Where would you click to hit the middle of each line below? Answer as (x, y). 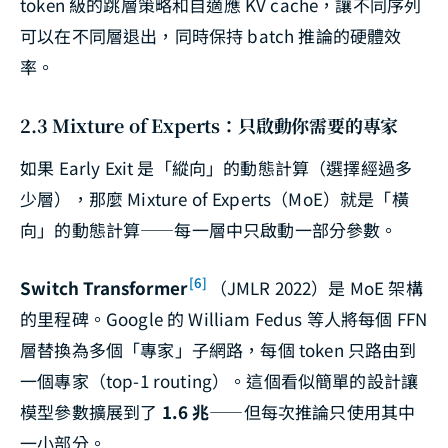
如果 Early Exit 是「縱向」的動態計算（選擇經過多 (216, 168)
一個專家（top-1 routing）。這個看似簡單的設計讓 (219, 380)
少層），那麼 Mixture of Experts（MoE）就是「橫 (214, 199)
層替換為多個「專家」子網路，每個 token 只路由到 (218, 349)
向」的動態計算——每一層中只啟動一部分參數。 (209, 230)
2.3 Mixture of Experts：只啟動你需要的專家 (209, 125)
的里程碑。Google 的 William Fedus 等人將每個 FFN (224, 318)
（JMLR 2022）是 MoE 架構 (316, 287)
